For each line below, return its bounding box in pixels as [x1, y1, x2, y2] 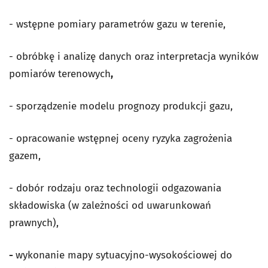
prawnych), [9, 217, 59, 229]
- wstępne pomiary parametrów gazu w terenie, [9, 18, 226, 31]
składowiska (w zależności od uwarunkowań [9, 199, 211, 212]
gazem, [9, 150, 41, 162]
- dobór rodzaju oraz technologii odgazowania [9, 182, 221, 194]
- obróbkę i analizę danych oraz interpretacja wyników [9, 50, 258, 63]
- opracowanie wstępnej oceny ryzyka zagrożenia [9, 132, 232, 145]
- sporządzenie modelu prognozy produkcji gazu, [9, 100, 233, 112]
